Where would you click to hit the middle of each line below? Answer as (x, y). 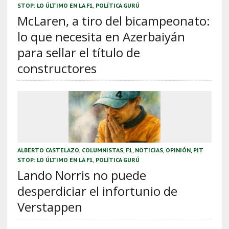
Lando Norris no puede (82, 175)
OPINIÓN (178, 150)
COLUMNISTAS (102, 150)
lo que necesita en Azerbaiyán (101, 37)
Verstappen (50, 207)
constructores (57, 68)
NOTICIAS (149, 150)
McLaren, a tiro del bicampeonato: (113, 21)
